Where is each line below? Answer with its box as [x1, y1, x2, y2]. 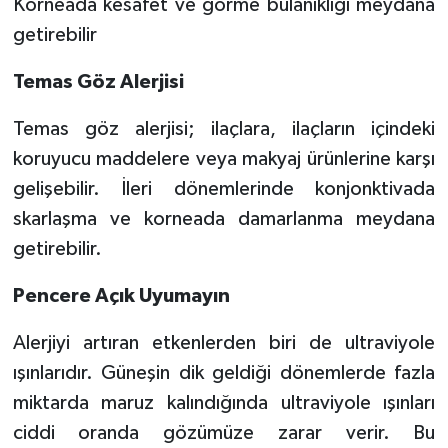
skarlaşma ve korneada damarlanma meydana [12, 208, 436, 229]
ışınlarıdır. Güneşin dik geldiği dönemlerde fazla [12, 362, 436, 383]
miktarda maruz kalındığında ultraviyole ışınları [12, 392, 436, 413]
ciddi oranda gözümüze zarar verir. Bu [12, 422, 436, 443]
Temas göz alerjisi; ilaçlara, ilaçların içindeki [12, 118, 436, 139]
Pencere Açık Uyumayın [12, 285, 230, 306]
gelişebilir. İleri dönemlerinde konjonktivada [12, 178, 436, 199]
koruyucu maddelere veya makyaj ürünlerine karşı [12, 148, 436, 169]
